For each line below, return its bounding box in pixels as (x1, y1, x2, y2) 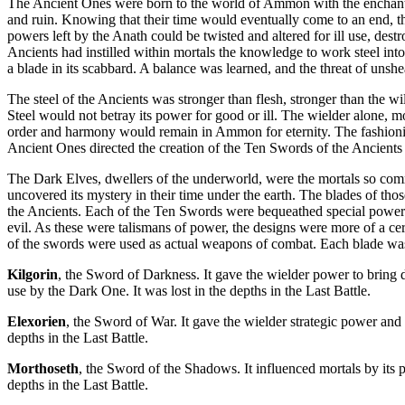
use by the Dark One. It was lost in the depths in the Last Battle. (7, 283, 371, 298)
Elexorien (7, 314, 66, 329)
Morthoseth (7, 361, 79, 376)
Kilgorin (7, 267, 58, 282)
